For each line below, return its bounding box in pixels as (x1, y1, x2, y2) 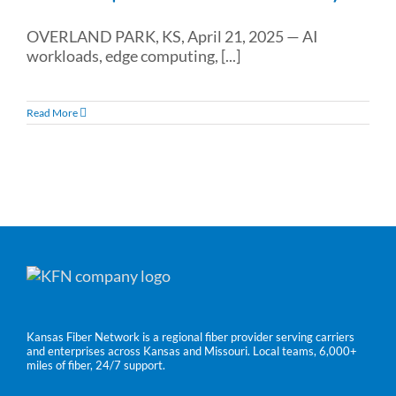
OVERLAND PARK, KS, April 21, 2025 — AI (27, 26, 318, 46)
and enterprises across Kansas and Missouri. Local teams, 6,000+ (27, 343, 357, 358)
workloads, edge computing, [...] (27, 45, 240, 65)
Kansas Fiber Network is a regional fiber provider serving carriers (27, 329, 354, 344)
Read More (27, 105, 78, 119)
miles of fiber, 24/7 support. (27, 357, 165, 372)
